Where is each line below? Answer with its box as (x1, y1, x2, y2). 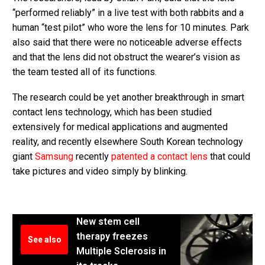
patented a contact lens (111, 150, 208, 162)
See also (27, 234, 62, 244)
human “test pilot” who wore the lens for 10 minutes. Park (12, 22, 249, 33)
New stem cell (76, 215, 140, 227)
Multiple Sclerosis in (76, 245, 166, 257)
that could (208, 150, 250, 162)
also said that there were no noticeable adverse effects (12, 37, 242, 48)
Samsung (35, 150, 73, 162)
